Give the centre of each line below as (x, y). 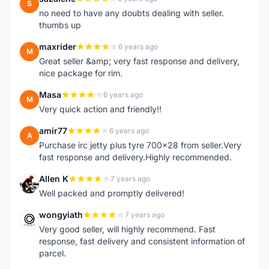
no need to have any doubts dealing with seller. (131, 13)
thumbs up (60, 25)
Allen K (54, 179)
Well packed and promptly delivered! (112, 193)
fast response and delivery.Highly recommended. (135, 157)
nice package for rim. (81, 73)
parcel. (53, 253)
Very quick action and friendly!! (100, 109)
